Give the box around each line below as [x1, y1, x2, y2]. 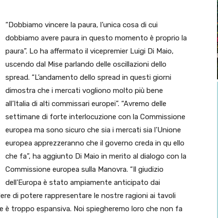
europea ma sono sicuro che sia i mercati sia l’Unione [5, 126, 181, 135]
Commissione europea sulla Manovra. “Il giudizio [5, 165, 163, 174]
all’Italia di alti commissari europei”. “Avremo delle [5, 99, 166, 109]
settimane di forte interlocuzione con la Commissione [5, 112, 185, 122]
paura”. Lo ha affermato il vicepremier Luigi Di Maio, [5, 47, 174, 56]
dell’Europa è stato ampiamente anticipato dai [5, 178, 160, 187]
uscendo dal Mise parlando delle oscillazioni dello [5, 60, 166, 69]
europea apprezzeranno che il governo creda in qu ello [5, 139, 184, 148]
